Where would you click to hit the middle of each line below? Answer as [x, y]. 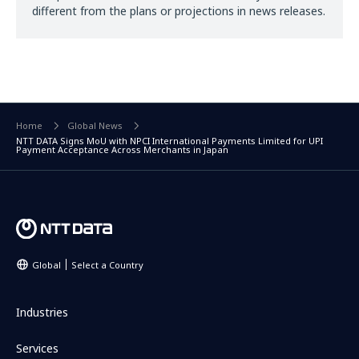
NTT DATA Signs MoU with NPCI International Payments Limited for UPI [169, 141]
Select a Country [107, 264]
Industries [42, 312]
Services [37, 348]
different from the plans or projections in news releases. [179, 11]
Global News [95, 126]
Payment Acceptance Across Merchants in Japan [122, 150]
